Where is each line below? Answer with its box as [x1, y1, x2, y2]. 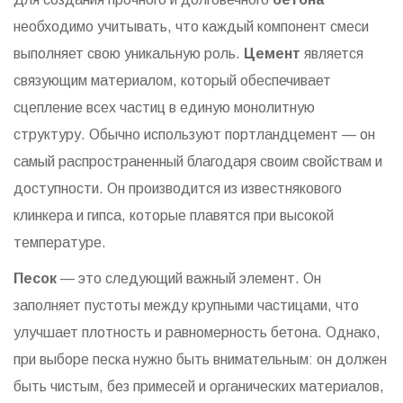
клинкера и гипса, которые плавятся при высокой [13, 208, 334, 224]
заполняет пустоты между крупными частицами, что [13, 298, 359, 314]
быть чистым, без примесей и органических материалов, [13, 379, 384, 395]
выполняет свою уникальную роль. [13, 46, 244, 62]
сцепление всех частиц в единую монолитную [13, 100, 315, 116]
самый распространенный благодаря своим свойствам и [13, 154, 382, 170]
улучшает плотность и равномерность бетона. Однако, [13, 325, 381, 341]
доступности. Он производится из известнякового [13, 181, 342, 197]
